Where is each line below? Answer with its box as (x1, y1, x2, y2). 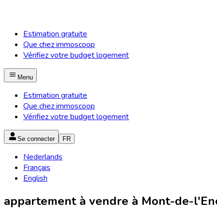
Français (23, 162, 50, 173)
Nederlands (23, 152, 62, 162)
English (23, 173, 47, 184)
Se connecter (17, 135, 55, 142)
